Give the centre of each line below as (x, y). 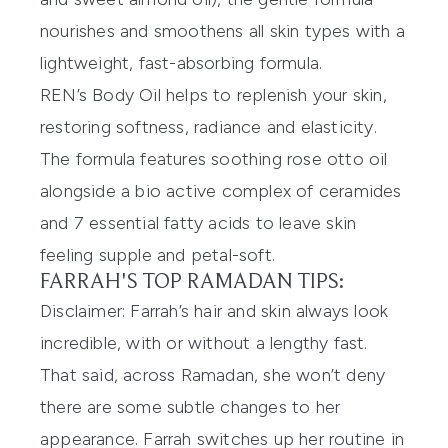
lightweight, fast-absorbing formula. (181, 62)
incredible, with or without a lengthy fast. (204, 342)
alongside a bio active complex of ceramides (221, 190)
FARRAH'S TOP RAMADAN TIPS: (192, 282)
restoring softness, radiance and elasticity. (208, 126)
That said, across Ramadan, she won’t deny (213, 374)
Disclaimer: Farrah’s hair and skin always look (214, 310)
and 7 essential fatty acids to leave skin (198, 222)
